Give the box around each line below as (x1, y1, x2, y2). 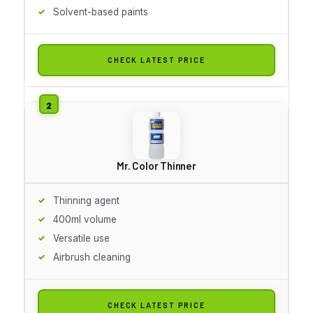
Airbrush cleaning (53, 251, 131, 263)
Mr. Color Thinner (117, 159, 196, 172)
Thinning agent (53, 194, 119, 206)
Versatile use (53, 232, 110, 244)
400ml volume (53, 213, 117, 225)
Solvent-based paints (53, 6, 148, 17)
